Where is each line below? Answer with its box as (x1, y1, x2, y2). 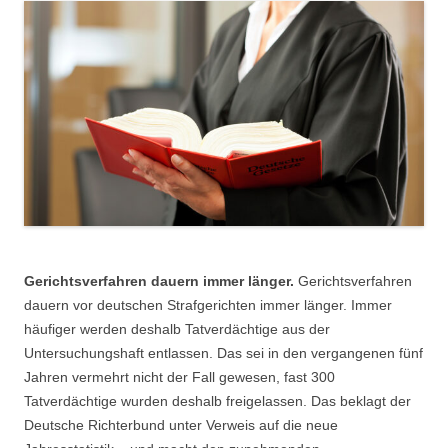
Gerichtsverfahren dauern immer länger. (24, 272, 298, 289)
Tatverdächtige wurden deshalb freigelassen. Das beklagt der (24, 392, 411, 409)
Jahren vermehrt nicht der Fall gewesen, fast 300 (24, 368, 335, 385)
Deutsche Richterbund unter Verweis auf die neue (24, 416, 338, 433)
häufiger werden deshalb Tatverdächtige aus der (24, 320, 330, 337)
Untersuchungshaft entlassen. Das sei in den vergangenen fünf (24, 344, 423, 361)
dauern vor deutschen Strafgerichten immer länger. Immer (24, 296, 392, 313)
